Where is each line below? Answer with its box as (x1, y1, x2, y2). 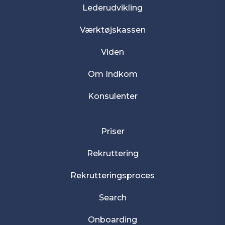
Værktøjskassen (79, 25, 146, 35)
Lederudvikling (82, 3, 143, 13)
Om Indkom (87, 69, 138, 79)
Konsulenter (87, 91, 138, 101)
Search (98, 193, 127, 202)
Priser (100, 127, 125, 136)
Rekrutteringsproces (70, 171, 155, 180)
